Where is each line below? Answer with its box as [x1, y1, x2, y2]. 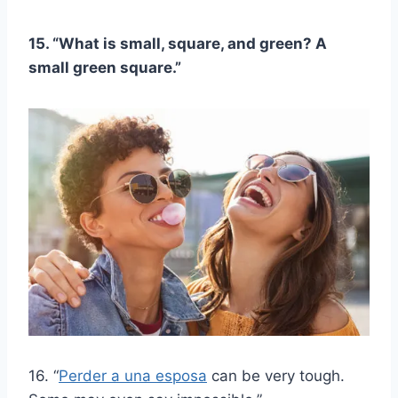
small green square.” [28, 59, 181, 77]
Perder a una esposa [59, 367, 207, 386]
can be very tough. [207, 367, 345, 386]
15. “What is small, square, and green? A [28, 35, 327, 53]
